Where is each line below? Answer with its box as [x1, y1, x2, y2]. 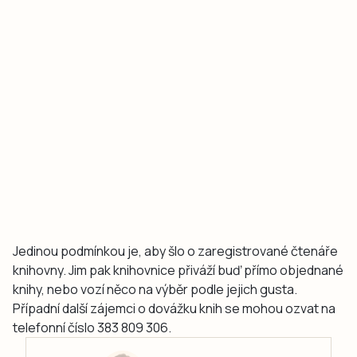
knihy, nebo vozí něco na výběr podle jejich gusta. [13, 280, 297, 298]
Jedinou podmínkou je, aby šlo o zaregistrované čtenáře [13, 241, 338, 260]
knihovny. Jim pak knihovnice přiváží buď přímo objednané [13, 261, 343, 279]
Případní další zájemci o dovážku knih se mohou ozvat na [13, 299, 335, 317]
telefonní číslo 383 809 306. [13, 318, 171, 336]
